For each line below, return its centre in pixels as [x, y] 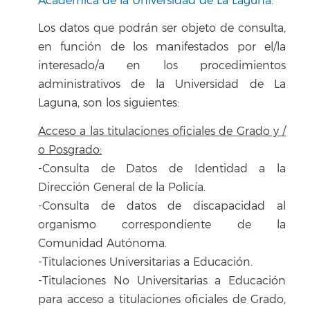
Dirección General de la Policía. [122, 187]
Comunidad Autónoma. [102, 243]
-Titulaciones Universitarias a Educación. [145, 262]
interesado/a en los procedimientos [162, 66]
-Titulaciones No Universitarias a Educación [162, 281]
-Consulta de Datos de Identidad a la [162, 168]
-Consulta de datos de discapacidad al [162, 206]
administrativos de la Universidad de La [162, 84]
